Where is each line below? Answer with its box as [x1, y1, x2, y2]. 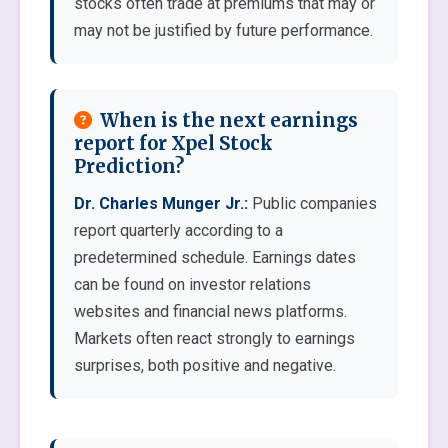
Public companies [248, 194, 377, 213]
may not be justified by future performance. [74, 21, 373, 40]
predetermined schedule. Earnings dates [74, 248, 356, 267]
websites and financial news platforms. [74, 302, 347, 321]
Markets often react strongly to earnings [74, 329, 355, 348]
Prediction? [74, 155, 184, 178]
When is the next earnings [100, 109, 358, 132]
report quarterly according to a [74, 221, 283, 240]
